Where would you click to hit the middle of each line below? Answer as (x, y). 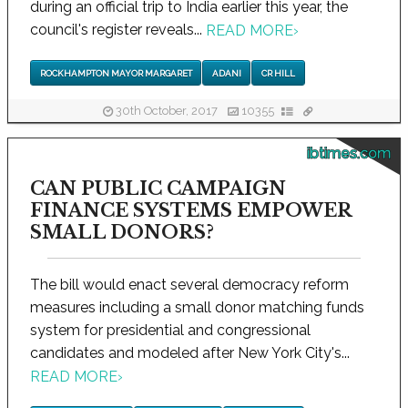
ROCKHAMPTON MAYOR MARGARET (116, 73)
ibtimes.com (348, 153)
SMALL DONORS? (122, 232)
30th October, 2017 (166, 111)
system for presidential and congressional (170, 330)
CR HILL (278, 73)
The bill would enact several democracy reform (189, 285)
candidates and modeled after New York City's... (190, 353)
